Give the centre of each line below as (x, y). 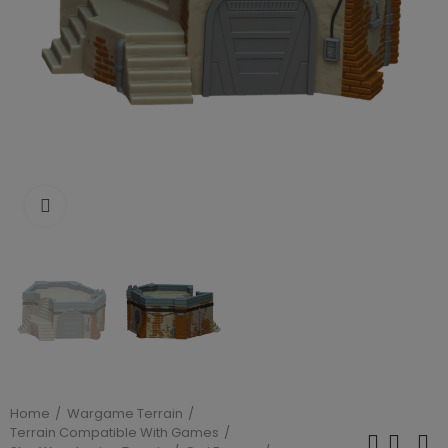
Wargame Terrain (125, 414)
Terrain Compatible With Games (114, 433)
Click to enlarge (120, 206)
